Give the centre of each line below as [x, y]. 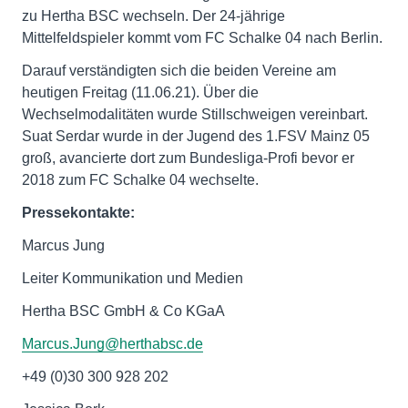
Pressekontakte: [78, 213]
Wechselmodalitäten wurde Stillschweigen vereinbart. [195, 114]
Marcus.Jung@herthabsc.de [112, 344]
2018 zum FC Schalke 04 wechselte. [140, 180]
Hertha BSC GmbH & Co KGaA [123, 311]
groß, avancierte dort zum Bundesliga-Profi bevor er [188, 158]
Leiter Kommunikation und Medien [133, 278]
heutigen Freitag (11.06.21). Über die [140, 92]
